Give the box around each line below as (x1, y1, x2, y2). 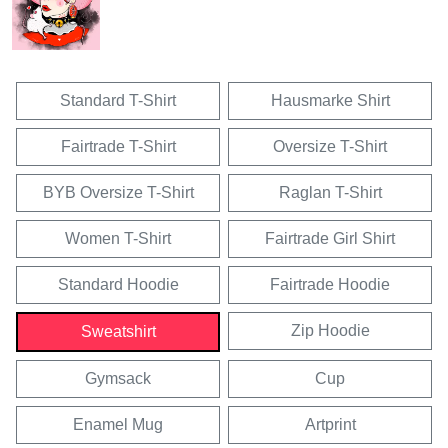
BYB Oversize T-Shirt (42, 184, 194, 202)
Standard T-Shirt (60, 92, 176, 110)
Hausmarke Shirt (270, 92, 390, 110)
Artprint (304, 416, 356, 434)
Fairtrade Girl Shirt (265, 230, 395, 248)
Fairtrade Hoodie (270, 276, 390, 294)
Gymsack (85, 370, 151, 388)
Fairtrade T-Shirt (60, 138, 176, 156)
